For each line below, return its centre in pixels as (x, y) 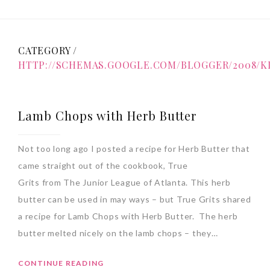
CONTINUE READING (61, 263)
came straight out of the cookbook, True (103, 165)
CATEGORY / (48, 50)
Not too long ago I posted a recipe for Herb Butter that (134, 149)
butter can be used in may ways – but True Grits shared (135, 199)
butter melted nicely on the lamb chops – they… (118, 233)
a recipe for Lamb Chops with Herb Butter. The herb (128, 216)
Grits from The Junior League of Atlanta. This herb (124, 182)
